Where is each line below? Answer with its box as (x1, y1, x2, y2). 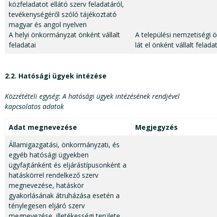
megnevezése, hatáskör (9, 181, 84, 190)
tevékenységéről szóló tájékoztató (9, 10, 117, 19)
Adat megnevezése (9, 123, 77, 132)
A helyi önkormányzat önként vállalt (9, 30, 120, 40)
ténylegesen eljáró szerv (9, 201, 85, 211)
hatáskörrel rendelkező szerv (9, 170, 98, 180)
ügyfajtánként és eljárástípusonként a (9, 160, 126, 170)
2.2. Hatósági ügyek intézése (5, 71, 107, 81)
